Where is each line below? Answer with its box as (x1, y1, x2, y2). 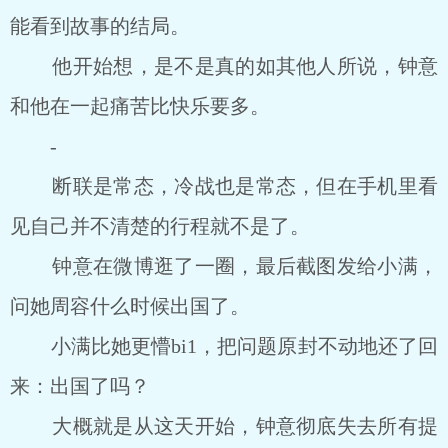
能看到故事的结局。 (10, 15, 190, 37)
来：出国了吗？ (10, 375, 150, 397)
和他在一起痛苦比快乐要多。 (10, 95, 270, 117)
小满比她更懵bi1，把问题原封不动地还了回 (10, 335, 438, 357)
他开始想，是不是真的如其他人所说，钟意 (10, 55, 438, 77)
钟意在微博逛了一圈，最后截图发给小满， (10, 255, 438, 277)
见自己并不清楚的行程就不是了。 (10, 215, 310, 237)
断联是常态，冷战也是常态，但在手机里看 (10, 175, 438, 197)
